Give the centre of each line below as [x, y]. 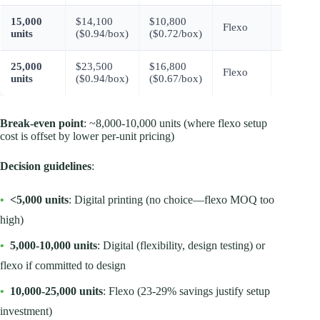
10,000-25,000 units [56, 291]
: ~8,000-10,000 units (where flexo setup [175, 124]
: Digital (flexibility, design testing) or [181, 246]
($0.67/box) [176, 79]
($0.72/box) [176, 34]
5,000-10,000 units [54, 246]
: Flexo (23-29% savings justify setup [186, 291]
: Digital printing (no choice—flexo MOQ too [171, 200]
